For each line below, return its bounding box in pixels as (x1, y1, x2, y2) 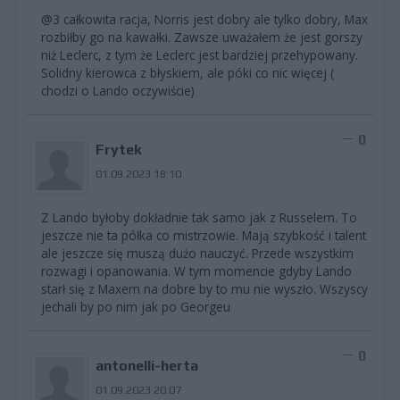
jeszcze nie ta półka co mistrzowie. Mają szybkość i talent (41, 227, 366, 245)
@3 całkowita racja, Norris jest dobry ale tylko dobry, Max (41, 11, 368, 29)
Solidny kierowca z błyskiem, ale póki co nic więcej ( (41, 64, 334, 82)
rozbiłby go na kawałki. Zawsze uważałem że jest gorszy (41, 29, 362, 46)
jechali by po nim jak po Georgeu (41, 298, 230, 316)
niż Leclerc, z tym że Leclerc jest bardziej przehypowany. (41, 46, 358, 64)
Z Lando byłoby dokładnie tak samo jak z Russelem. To (41, 209, 357, 227)
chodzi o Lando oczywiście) (41, 82, 195, 100)
